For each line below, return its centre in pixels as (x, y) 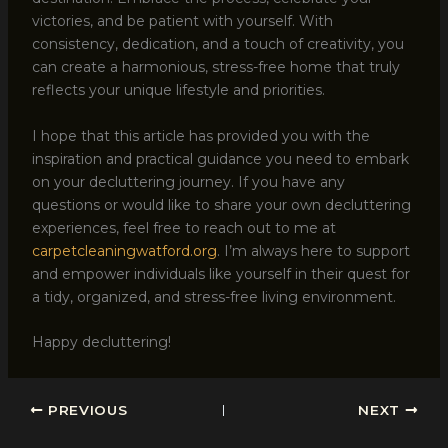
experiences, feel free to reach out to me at (183, 227)
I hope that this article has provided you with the (200, 135)
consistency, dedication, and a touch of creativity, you (217, 44)
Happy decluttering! (101, 341)
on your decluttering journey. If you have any (188, 181)
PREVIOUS (85, 409)
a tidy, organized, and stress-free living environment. (213, 296)
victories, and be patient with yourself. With (182, 21)
